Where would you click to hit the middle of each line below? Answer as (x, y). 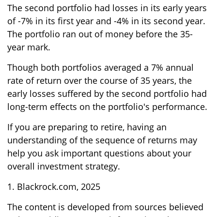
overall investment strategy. (64, 166)
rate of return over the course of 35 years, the (100, 81)
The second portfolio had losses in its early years (107, 8)
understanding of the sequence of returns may (102, 140)
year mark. (29, 47)
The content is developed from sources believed (105, 207)
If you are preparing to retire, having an (87, 127)
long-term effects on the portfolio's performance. (107, 107)
